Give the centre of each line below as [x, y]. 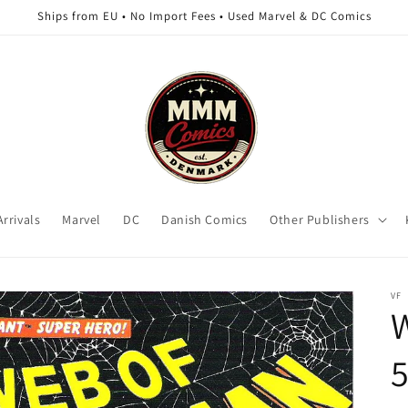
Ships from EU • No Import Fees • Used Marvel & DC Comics [204, 16]
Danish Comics [205, 219]
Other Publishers [320, 219]
